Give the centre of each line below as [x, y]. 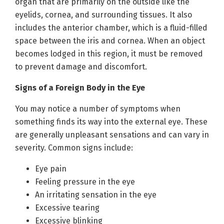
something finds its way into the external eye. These [111, 122]
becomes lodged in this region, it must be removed [109, 54]
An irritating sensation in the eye [96, 195]
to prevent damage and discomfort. [81, 67]
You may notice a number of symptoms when [98, 109]
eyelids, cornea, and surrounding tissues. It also [103, 15]
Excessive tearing [67, 208]
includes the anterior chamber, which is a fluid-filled [111, 28]
